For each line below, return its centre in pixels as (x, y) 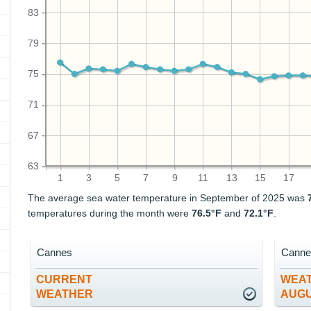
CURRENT (65, 280)
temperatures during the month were (110, 213)
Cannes (55, 253)
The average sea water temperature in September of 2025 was (168, 198)
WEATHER (65, 294)
